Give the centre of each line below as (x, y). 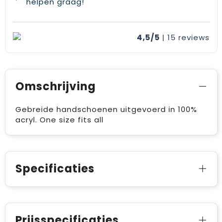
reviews (194, 38)
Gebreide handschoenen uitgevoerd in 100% (106, 110)
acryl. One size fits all (59, 120)
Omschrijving (55, 87)
